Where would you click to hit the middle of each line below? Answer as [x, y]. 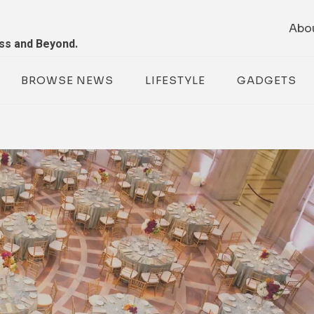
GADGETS [266, 80]
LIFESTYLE [175, 80]
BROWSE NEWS [67, 80]
